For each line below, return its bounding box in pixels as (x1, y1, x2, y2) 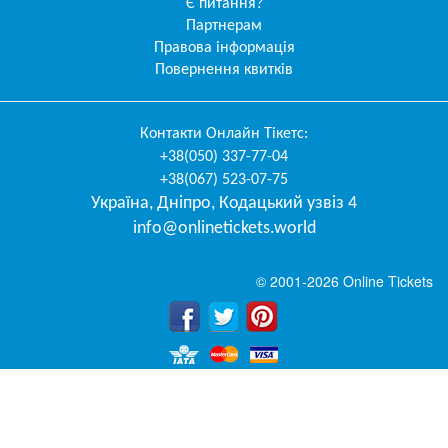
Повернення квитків (155, 61, 293, 78)
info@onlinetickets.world (132, 218, 316, 238)
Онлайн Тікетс (206, 125, 304, 142)
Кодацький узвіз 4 (219, 193, 357, 213)
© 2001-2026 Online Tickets (256, 270, 433, 291)
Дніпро (157, 193, 211, 213)
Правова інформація (153, 39, 295, 56)
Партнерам (186, 17, 262, 34)
